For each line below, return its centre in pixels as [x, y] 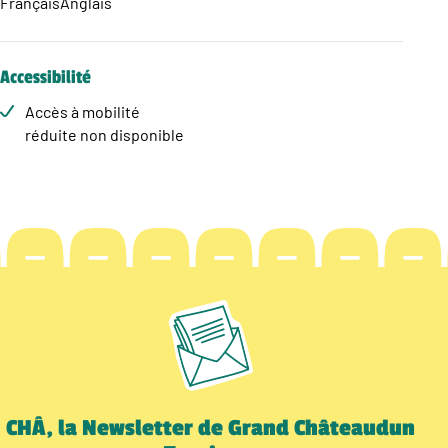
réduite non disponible [104, 135]
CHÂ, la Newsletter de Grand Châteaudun [210, 428]
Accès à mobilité [82, 112]
